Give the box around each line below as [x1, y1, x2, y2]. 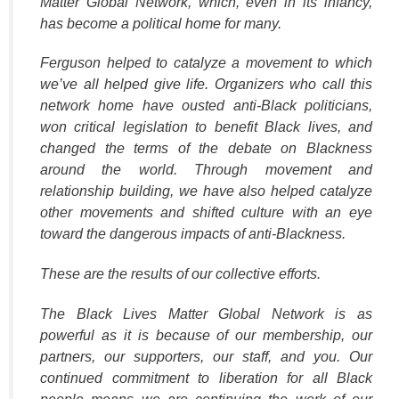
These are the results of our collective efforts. [40, 266, 321, 282]
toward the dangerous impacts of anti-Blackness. [40, 226, 346, 242]
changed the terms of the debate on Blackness [40, 141, 372, 157]
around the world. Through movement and [40, 162, 372, 178]
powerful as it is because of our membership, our [40, 328, 372, 344]
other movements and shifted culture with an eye [40, 205, 372, 221]
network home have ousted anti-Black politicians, [40, 98, 372, 114]
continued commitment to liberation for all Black [40, 370, 372, 387]
